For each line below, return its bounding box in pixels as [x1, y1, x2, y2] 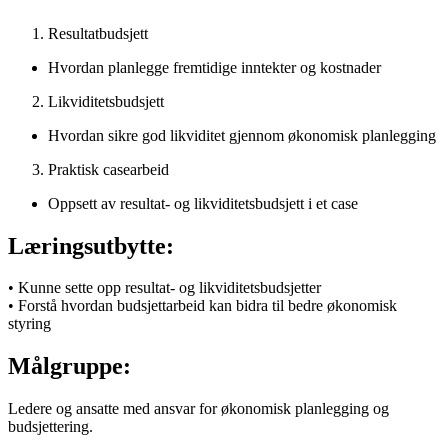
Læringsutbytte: [8, 232, 174, 259]
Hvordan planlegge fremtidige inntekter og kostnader [48, 58, 381, 76]
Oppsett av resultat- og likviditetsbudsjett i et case [48, 194, 358, 212]
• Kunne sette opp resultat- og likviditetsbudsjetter [8, 279, 321, 297]
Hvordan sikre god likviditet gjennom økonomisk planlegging [48, 126, 436, 144]
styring [8, 315, 51, 333]
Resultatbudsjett [48, 24, 148, 42]
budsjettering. [8, 418, 93, 436]
